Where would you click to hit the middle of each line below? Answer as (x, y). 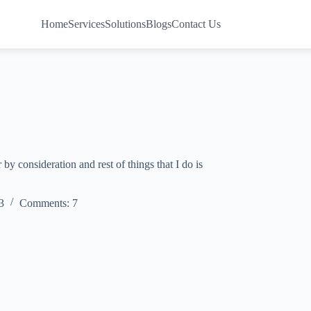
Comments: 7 (49, 203)
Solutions (126, 24)
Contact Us (196, 24)
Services (87, 24)
